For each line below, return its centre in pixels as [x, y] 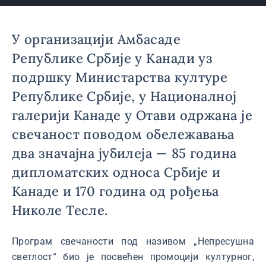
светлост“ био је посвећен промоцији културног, [133, 257]
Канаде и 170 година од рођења [115, 191]
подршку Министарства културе [120, 77]
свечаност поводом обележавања [123, 134]
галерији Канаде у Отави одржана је [132, 115]
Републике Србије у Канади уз [113, 58]
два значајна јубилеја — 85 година [124, 153]
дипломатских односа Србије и [116, 172]
